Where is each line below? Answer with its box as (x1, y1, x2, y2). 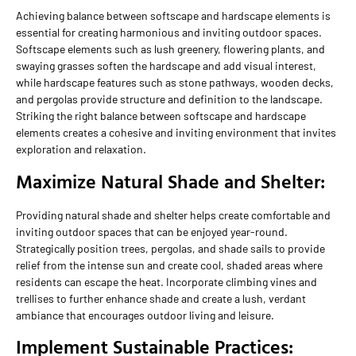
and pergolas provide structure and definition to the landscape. (16, 92, 323, 106)
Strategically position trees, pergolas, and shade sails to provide (16, 241, 325, 255)
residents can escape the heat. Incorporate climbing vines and (16, 274, 317, 288)
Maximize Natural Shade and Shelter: (16, 166, 325, 195)
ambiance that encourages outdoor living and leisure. (16, 308, 274, 322)
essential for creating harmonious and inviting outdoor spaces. (16, 25, 322, 40)
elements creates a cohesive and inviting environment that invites (16, 126, 336, 140)
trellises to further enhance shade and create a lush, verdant (16, 291, 306, 305)
